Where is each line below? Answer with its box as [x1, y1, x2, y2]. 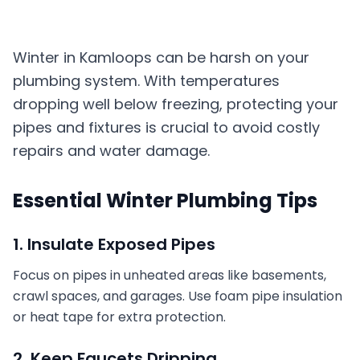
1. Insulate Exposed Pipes [13, 233, 215, 256]
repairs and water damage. [13, 141, 210, 161]
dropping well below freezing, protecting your [13, 94, 338, 114]
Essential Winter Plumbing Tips [13, 187, 317, 214]
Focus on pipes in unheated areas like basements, [13, 266, 326, 284]
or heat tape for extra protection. [13, 308, 226, 326]
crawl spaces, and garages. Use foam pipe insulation [13, 287, 342, 305]
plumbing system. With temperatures [13, 71, 280, 91]
